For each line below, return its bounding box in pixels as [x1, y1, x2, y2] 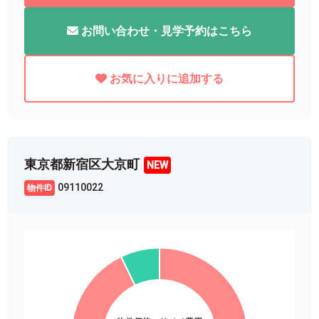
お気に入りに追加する [110, 71, 224, 85]
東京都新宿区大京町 [24, 156, 140, 172]
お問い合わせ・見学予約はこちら [81, 23, 252, 38]
